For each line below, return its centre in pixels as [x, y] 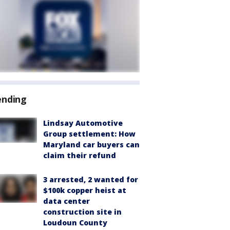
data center [66, 201]
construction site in [82, 212]
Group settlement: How [89, 134]
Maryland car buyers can [91, 145]
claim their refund [80, 155]
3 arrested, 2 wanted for [91, 179]
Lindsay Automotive [83, 123]
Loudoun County [75, 223]
